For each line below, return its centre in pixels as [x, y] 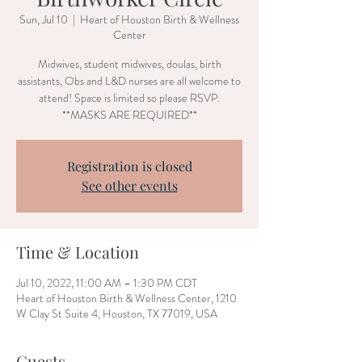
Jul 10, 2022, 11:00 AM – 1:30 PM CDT [107, 283]
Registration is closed [129, 166]
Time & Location [78, 252]
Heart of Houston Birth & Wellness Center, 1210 [126, 298]
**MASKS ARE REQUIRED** [129, 115]
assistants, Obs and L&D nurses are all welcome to [129, 81]
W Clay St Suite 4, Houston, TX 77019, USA [117, 314]
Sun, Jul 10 [44, 19]
